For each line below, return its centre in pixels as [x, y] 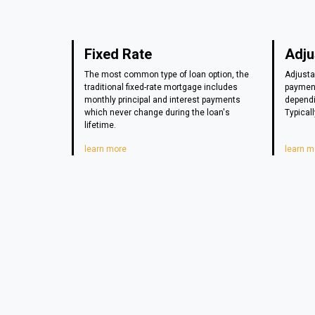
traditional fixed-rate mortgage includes [161, 87]
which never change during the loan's [157, 112]
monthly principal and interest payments [162, 99]
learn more [105, 149]
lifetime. [100, 125]
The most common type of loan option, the [167, 74]
